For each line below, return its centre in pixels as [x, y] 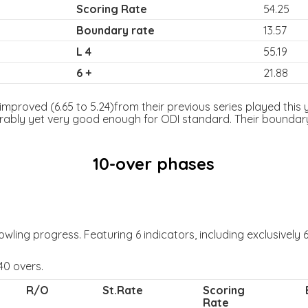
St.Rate [122, 290]
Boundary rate [115, 30]
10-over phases [154, 164]
